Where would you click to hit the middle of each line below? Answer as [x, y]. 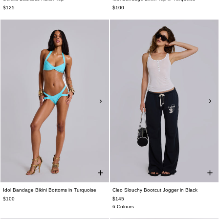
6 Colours [123, 207]
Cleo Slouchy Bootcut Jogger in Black [155, 190]
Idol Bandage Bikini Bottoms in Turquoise [50, 190]
